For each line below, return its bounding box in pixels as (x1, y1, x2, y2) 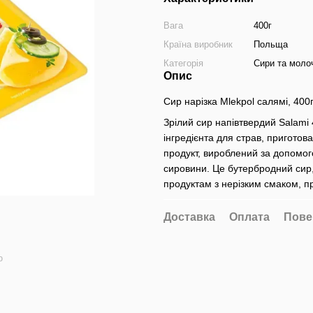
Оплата (229, 210, 270, 223)
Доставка (163, 210, 215, 223)
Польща (254, 39, 288, 50)
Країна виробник (163, 39, 233, 50)
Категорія (163, 58, 203, 68)
